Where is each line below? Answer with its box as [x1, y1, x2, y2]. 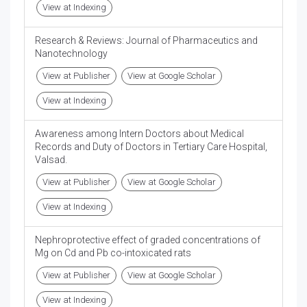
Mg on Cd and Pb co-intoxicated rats [35, 247, 191, 259]
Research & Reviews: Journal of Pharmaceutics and [35, 35, 258, 47]
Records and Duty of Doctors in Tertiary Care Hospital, [35, 141, 267, 153]
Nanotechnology [35, 48, 108, 60]
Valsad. [35, 154, 67, 166]
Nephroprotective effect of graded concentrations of [35, 234, 260, 246]
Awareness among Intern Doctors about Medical [35, 128, 244, 140]
